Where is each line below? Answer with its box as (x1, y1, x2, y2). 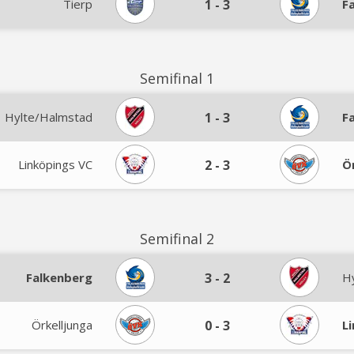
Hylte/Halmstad (5, 109, 92, 125)
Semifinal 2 (140, 229, 214, 248)
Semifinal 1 (140, 69, 214, 88)
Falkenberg (26, 269, 92, 285)
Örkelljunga (32, 317, 92, 333)
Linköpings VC (18, 156, 92, 172)
